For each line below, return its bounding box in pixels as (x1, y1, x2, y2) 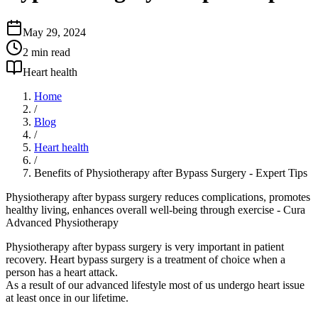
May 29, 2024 (23, 26, 86, 38)
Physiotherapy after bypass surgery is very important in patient (6, 240, 284, 253)
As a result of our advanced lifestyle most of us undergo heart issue (6, 278, 305, 291)
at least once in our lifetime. (6, 291, 128, 304)
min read (28, 45, 70, 58)
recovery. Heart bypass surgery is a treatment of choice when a (6, 253, 285, 265)
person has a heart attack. (6, 265, 118, 278)
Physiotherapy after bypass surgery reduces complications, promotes (6, 190, 310, 203)
